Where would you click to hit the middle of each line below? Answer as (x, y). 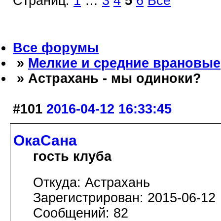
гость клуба (72, 156)
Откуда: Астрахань (92, 182)
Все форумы (56, 48)
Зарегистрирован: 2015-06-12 (124, 198)
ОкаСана (45, 140)
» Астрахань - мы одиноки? (107, 79)
